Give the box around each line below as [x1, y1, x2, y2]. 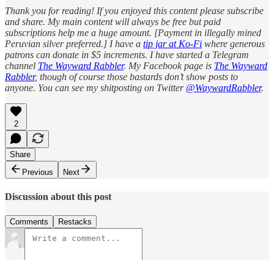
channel [5, 60, 38, 71]
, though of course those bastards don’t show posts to [35, 71, 238, 82]
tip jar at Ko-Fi [143, 38, 202, 49]
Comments [10, 217, 48, 227]
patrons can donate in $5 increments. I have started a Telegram [5, 49, 249, 60]
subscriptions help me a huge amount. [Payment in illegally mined [5, 27, 261, 38]
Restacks [58, 217, 92, 227]
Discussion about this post [5, 191, 111, 202]
